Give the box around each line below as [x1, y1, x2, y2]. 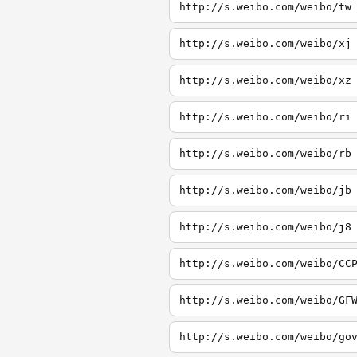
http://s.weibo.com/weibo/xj [179, 37, 351, 49]
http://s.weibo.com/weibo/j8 [179, 221, 351, 233]
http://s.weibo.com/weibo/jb [179, 184, 351, 196]
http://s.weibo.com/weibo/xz [179, 74, 351, 86]
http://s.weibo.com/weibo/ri [179, 111, 351, 123]
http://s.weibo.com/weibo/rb [179, 147, 351, 159]
